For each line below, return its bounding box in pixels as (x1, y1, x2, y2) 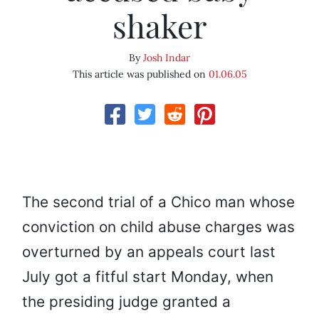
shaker (112, 4, 207, 47)
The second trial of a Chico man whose (22, 193, 295, 211)
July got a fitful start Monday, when (22, 268, 273, 286)
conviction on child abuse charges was (22, 218, 295, 236)
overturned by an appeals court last (22, 243, 276, 261)
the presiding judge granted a (22, 293, 231, 311)
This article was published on (72, 68, 209, 81)
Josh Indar (143, 51, 190, 65)
